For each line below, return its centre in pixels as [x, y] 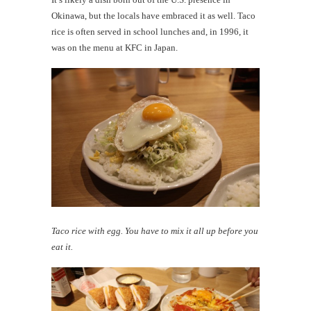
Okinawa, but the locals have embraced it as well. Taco [153, 16]
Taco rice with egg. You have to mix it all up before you [155, 231]
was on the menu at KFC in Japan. [115, 48]
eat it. [62, 247]
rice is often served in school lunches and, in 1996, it [150, 32]
